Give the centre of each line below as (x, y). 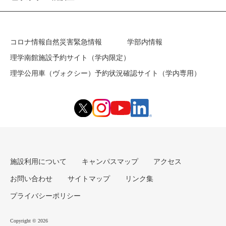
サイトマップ (89, 179)
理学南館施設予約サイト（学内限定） (70, 58)
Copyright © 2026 (29, 221)
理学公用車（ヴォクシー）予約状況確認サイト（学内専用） (105, 73)
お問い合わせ (31, 179)
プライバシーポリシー (45, 196)
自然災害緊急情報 (74, 42)
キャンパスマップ (110, 161)
